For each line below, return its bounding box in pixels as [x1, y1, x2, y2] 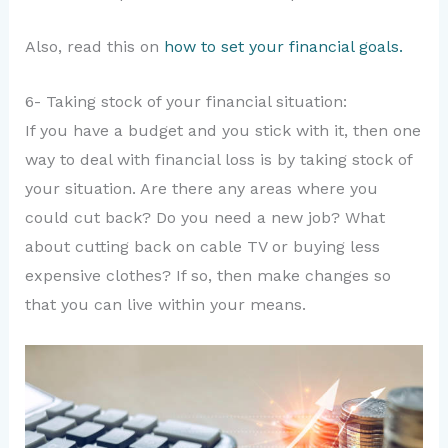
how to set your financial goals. [163, 37, 403, 57]
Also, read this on [24, 37, 164, 57]
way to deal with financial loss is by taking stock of [24, 150, 412, 170]
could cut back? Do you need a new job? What [24, 208, 385, 228]
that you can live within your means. [24, 295, 306, 315]
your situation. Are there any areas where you [24, 179, 378, 199]
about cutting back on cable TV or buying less [24, 237, 380, 257]
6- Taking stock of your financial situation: [24, 92, 347, 112]
